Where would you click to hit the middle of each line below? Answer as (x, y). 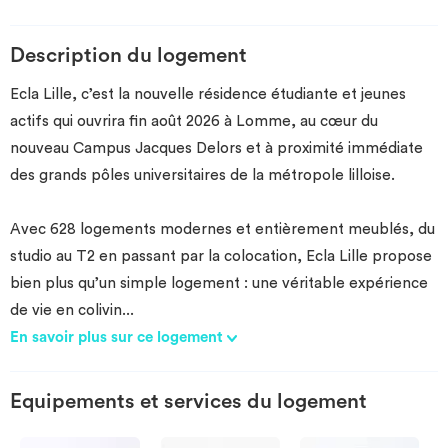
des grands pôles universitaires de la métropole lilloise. (202, 175)
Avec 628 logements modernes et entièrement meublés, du (222, 229)
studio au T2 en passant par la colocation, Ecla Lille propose (221, 256)
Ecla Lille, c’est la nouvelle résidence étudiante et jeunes (208, 94)
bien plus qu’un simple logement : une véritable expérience (219, 283)
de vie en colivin (66, 310)
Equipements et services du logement (188, 401)
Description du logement (128, 55)
